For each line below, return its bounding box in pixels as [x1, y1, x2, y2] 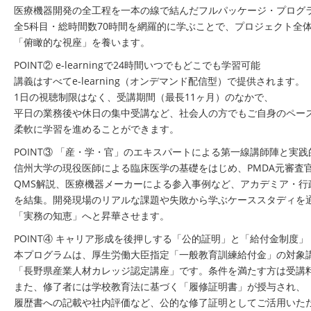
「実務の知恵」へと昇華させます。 [14, 209, 169, 222]
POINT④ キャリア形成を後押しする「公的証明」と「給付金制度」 [14, 232, 308, 245]
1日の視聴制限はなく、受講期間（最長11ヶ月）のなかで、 [14, 90, 274, 103]
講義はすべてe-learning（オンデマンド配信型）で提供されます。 [14, 74, 305, 87]
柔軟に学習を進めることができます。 [14, 122, 179, 135]
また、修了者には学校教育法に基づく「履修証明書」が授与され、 [14, 280, 305, 293]
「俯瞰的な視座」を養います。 [14, 35, 150, 49]
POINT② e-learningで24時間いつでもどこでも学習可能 [14, 58, 260, 72]
